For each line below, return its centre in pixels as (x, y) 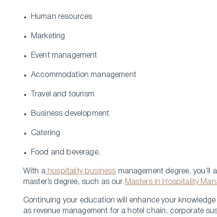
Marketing (48, 36)
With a (34, 171)
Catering (46, 133)
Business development (70, 114)
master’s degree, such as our (74, 182)
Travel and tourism (64, 94)
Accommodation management (84, 75)
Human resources (62, 17)
